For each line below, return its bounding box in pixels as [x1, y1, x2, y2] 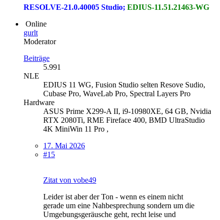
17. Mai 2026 [43, 141, 85, 150]
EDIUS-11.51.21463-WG [127, 2, 209, 11]
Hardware [24, 98, 55, 107]
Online [26, 19, 47, 28]
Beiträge [24, 54, 50, 62]
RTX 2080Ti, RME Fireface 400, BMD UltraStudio [43, 115, 205, 124]
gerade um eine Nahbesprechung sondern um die [43, 201, 194, 210]
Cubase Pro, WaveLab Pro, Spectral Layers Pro [43, 89, 191, 98]
